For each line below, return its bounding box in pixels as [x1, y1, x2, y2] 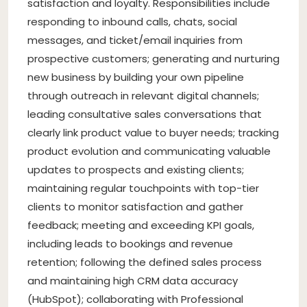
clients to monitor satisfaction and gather [27, 199, 243, 214]
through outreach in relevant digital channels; [27, 88, 259, 103]
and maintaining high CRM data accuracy [27, 273, 238, 288]
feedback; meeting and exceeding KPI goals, [27, 217, 254, 232]
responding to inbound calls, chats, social [27, 14, 237, 29]
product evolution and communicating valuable [27, 143, 271, 158]
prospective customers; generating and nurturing [27, 51, 280, 66]
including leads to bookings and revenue [27, 236, 233, 251]
